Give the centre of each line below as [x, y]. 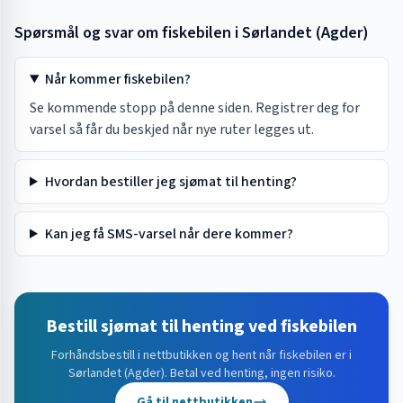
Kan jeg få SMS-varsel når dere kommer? [169, 234]
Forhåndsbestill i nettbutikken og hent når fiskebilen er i [201, 355]
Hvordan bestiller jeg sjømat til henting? [170, 182]
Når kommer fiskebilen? [117, 79]
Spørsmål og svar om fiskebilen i [128, 33]
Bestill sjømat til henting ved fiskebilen [201, 327]
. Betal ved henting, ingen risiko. [250, 373]
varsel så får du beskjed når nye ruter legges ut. [172, 130]
